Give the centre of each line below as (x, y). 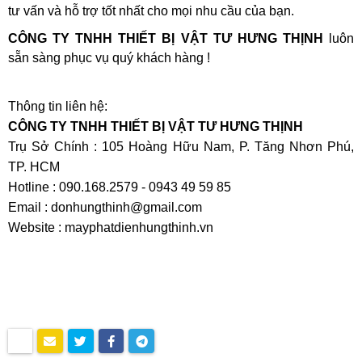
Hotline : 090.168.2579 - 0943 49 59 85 (120, 187)
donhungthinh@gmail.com (126, 207)
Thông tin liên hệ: (58, 106)
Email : (29, 207)
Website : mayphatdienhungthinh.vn (111, 227)
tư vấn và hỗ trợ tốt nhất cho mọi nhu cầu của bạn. (153, 11)
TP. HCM (34, 166)
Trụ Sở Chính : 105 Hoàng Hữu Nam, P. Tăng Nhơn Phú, (181, 146)
